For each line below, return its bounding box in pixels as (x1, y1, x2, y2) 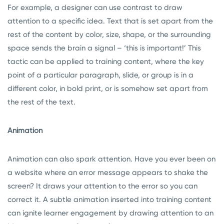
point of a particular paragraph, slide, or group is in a (7, 70, 193, 80)
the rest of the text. (7, 97, 75, 107)
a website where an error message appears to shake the (7, 168, 208, 177)
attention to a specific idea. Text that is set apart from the (7, 16, 213, 26)
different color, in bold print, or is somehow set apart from (7, 84, 208, 93)
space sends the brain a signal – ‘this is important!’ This (7, 43, 201, 53)
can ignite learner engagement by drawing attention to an (7, 208, 213, 218)
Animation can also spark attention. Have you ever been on (7, 154, 215, 164)
